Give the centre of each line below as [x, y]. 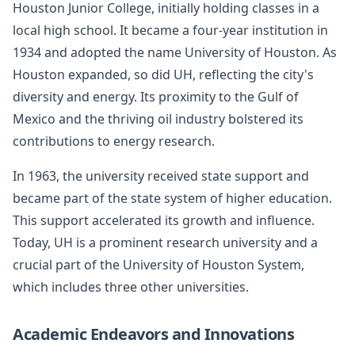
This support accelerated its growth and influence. [164, 220]
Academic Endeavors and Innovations [153, 334]
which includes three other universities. [131, 286]
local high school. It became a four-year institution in [170, 30]
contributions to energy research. [114, 141]
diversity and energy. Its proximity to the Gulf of [156, 96]
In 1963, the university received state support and [161, 176]
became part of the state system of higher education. [172, 198]
